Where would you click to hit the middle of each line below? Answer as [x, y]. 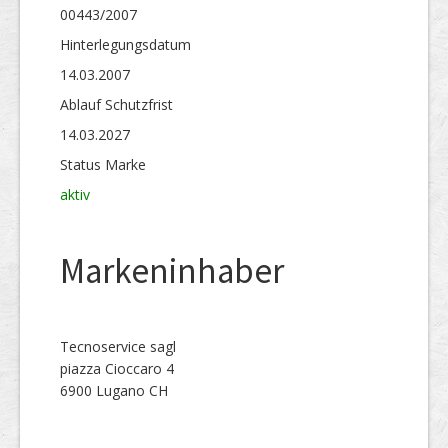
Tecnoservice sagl [118, 346]
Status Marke [103, 164]
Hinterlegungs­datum [125, 44]
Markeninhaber [172, 271]
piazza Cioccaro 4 [117, 368]
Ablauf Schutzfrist [116, 104]
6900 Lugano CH [114, 390]
